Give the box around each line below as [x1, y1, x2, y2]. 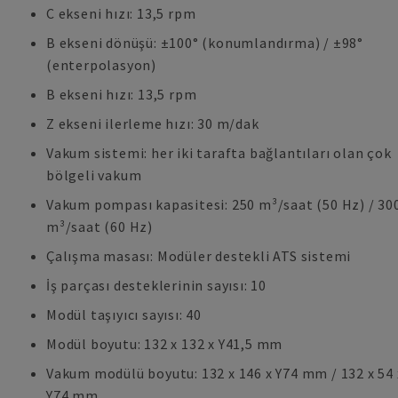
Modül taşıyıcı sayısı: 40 [46, 306, 202, 323]
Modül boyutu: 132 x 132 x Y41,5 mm [46, 335, 283, 353]
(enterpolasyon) [46, 56, 157, 74]
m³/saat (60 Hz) [46, 218, 154, 235]
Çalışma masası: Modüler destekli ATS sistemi [46, 247, 352, 265]
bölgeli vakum [46, 166, 142, 184]
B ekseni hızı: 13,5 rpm [46, 85, 197, 103]
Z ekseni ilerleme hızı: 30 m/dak [46, 115, 259, 132]
